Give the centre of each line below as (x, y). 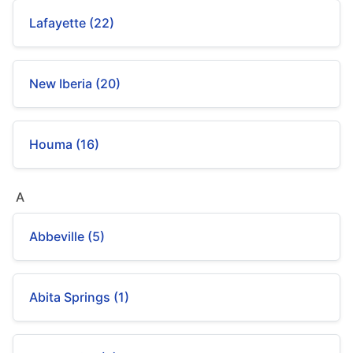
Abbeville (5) (67, 236)
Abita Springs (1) (79, 297)
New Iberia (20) (75, 84)
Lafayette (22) (72, 23)
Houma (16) (64, 144)
